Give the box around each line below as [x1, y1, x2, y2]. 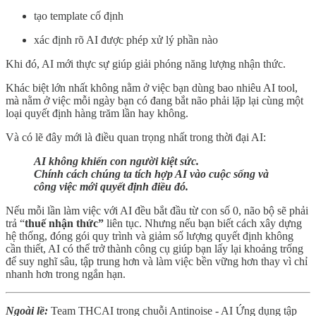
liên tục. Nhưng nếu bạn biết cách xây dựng [104, 217, 302, 229]
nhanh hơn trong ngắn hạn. [6, 267, 126, 280]
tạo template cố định [34, 9, 123, 22]
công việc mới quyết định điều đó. [34, 180, 188, 193]
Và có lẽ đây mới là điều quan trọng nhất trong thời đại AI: [6, 130, 266, 143]
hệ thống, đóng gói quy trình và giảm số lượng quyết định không [6, 229, 293, 242]
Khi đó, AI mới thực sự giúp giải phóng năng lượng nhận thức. [6, 57, 286, 70]
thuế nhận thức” [25, 217, 104, 229]
